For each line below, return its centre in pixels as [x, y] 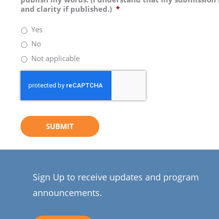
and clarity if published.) [66, 9]
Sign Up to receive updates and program [116, 177]
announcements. [68, 193]
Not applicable [55, 58]
